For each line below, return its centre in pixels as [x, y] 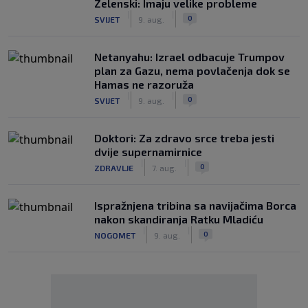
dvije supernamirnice [148, 152]
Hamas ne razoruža [144, 84]
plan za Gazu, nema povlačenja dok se [192, 70]
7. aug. [164, 167]
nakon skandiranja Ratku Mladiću [179, 219]
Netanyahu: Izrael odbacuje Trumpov [189, 57]
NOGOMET [115, 235]
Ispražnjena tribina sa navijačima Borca [195, 205]
